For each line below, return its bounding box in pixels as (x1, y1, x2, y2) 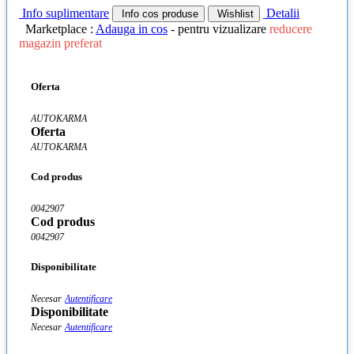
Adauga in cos (96, 22, 168, 36)
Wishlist (214, 8, 254, 21)
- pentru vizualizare (168, 22, 269, 36)
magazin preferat (19, 36, 102, 51)
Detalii (263, 6, 299, 21)
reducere (269, 22, 312, 36)
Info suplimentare (19, 6, 109, 21)
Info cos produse (119, 8, 198, 21)
